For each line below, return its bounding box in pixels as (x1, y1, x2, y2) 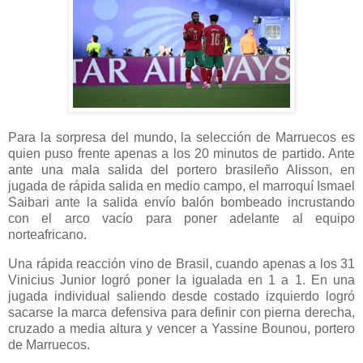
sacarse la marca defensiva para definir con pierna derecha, (8, 305, 355, 319)
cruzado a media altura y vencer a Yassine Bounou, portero (8, 321, 355, 335)
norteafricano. (8, 228, 87, 242)
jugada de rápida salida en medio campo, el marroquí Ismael (8, 179, 355, 194)
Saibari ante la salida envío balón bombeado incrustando (8, 195, 355, 210)
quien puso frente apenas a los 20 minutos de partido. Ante (8, 147, 355, 161)
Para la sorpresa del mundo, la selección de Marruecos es (8, 130, 355, 145)
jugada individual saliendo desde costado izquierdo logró (8, 288, 355, 303)
